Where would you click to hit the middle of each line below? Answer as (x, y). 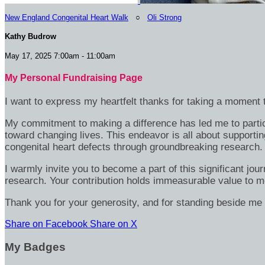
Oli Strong (164, 17)
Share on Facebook (46, 224)
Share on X (114, 224)
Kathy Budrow (30, 37)
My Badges (35, 247)
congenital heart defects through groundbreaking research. (134, 147)
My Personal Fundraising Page (74, 77)
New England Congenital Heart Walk (67, 17)
